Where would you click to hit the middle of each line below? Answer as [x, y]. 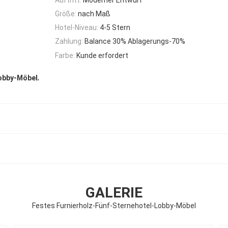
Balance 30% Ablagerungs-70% [135, 41]
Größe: [66, 13]
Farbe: [65, 55]
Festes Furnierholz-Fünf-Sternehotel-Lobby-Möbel [114, 205]
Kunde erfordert [102, 55]
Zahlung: [69, 41]
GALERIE [114, 192]
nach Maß [94, 13]
